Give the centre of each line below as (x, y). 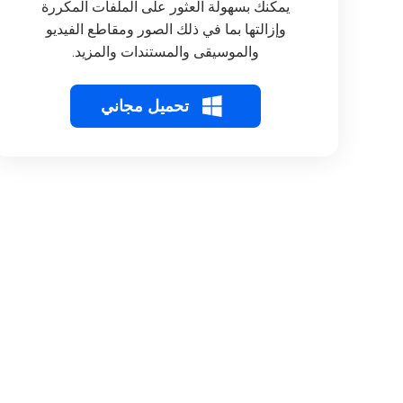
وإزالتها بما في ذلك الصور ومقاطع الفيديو (166, 29)
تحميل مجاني (145, 106)
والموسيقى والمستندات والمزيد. (166, 52)
